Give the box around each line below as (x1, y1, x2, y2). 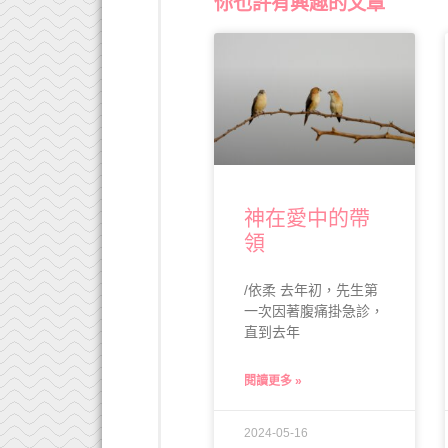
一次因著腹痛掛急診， (244, 303, 385, 320)
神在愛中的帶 (244, 206, 371, 230)
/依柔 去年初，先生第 (244, 282, 379, 299)
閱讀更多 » (244, 374, 303, 389)
